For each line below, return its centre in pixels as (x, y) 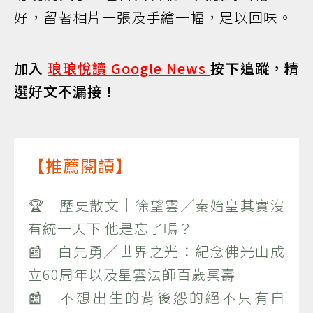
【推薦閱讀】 (80, 165)
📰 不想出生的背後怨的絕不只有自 (156, 297)
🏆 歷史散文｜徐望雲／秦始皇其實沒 (156, 205)
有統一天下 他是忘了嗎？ (110, 228)
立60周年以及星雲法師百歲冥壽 (132, 274)
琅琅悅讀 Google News (129, 68)
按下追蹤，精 (255, 68)
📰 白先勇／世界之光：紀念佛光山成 (156, 251)
